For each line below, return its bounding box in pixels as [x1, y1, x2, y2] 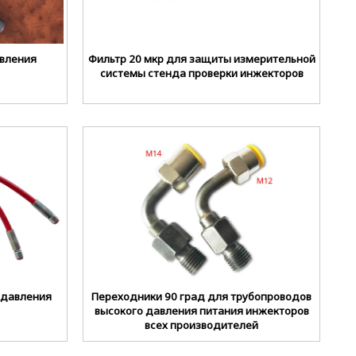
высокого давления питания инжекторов [94, 304, 309, 319]
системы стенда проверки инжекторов [99, 65, 304, 80]
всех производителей [145, 318, 259, 333]
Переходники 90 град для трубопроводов [91, 289, 312, 304]
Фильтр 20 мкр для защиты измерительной [87, 51, 315, 66]
